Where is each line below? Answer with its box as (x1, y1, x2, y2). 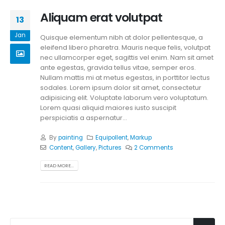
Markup (130, 133, 152, 142)
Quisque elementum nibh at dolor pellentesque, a (40, 33, 203, 43)
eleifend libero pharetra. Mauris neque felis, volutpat (40, 43, 210, 53)
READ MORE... (44, 162, 74, 169)
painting (58, 133, 83, 142)
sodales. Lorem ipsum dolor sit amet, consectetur (40, 83, 201, 93)
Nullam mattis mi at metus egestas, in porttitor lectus (40, 73, 210, 83)
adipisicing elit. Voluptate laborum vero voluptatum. (40, 93, 208, 103)
